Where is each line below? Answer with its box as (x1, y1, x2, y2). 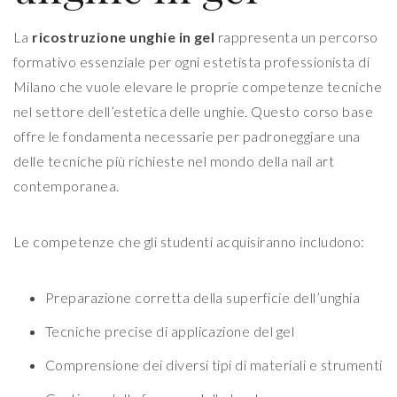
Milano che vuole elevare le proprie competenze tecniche (13, 78, 383, 96)
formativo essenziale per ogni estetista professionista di (13, 53, 370, 71)
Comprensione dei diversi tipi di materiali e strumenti (45, 356, 383, 374)
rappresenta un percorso (214, 28, 378, 46)
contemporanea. (13, 177, 120, 195)
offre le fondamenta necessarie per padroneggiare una (13, 128, 361, 145)
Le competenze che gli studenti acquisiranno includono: (13, 233, 365, 251)
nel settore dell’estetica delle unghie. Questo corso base (13, 103, 374, 121)
